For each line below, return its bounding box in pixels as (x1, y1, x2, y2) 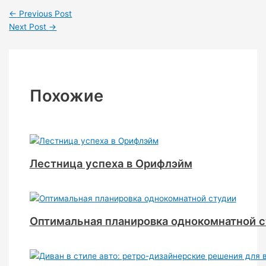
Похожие (29, 85, 103, 106)
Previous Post (17, 8, 72, 18)
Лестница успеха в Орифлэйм (29, 157, 192, 170)
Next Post (9, 21, 49, 31)
